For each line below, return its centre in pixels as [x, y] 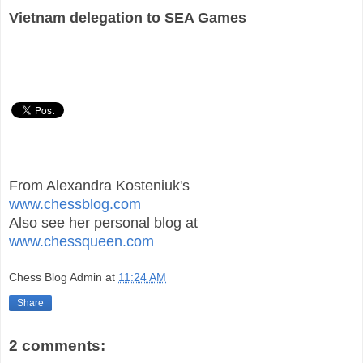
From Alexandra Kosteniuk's [99, 185]
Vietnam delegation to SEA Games [128, 17]
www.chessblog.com [75, 204]
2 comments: [57, 346]
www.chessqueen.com [81, 241]
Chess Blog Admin [56, 278]
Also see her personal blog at [103, 222]
